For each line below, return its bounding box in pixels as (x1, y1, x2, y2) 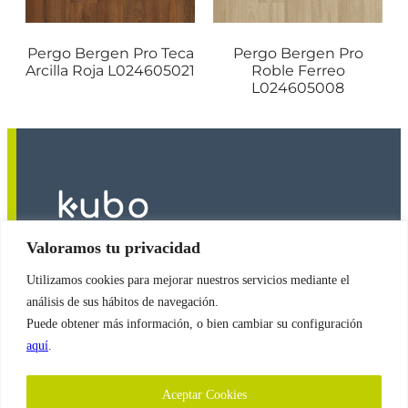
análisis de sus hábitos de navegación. (26, 294, 219, 309)
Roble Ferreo (250, 61, 345, 79)
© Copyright (54, 286, 119, 301)
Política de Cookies (36, 365, 192, 386)
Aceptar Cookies (161, 387, 247, 402)
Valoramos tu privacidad (26, 238, 200, 257)
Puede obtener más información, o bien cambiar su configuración (26, 316, 362, 331)
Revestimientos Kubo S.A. (131, 286, 267, 301)
